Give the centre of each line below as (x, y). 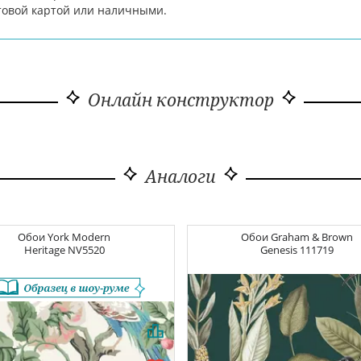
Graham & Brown (311, 238)
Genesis (280, 251)
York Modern (79, 238)
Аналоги (180, 177)
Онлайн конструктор (180, 100)
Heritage (46, 251)
